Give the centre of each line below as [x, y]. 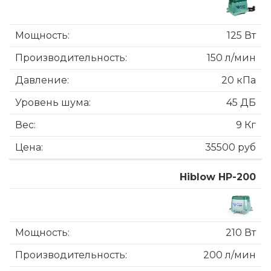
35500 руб [230, 147]
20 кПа [239, 80]
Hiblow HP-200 [218, 177]
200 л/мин [230, 255]
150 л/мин [231, 57]
